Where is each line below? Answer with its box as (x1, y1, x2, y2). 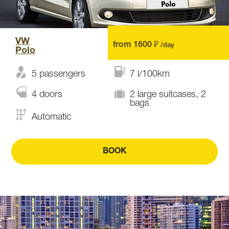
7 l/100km (130, 70, 170, 78)
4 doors (32, 90, 62, 99)
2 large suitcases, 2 (130, 90, 206, 99)
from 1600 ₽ (112, 41, 161, 49)
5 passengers (32, 70, 85, 78)
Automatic (32, 113, 71, 121)
